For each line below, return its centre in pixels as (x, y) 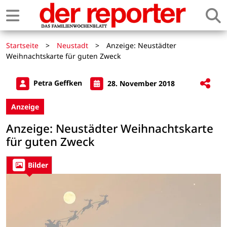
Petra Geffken (58, 83)
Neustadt (72, 45)
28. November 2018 (140, 83)
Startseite (22, 45)
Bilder (38, 165)
